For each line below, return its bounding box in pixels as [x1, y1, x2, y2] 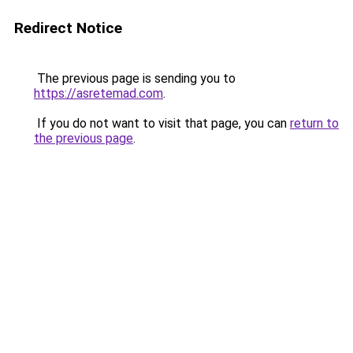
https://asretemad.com [34, 86, 163, 101]
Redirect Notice [14, 19, 122, 37]
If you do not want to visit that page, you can [34, 116, 290, 131]
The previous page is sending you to [34, 71, 236, 86]
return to [290, 116, 339, 131]
